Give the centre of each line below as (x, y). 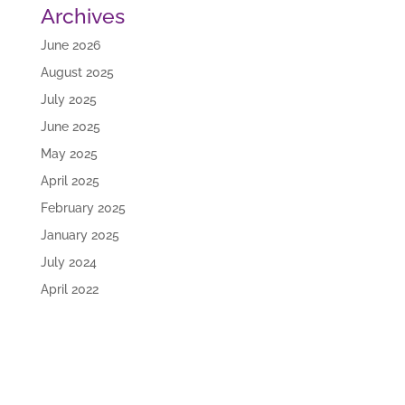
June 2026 (70, 46)
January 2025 (80, 235)
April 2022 (69, 290)
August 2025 (77, 73)
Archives (82, 16)
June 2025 (70, 127)
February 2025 (83, 208)
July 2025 (68, 100)
